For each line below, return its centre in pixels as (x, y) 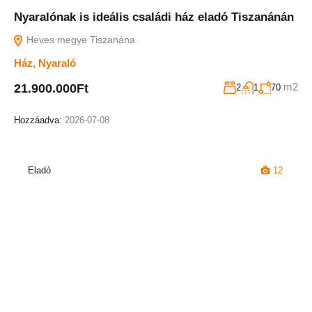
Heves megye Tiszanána (79, 40)
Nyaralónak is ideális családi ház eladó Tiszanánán (154, 17)
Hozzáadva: (39, 120)
